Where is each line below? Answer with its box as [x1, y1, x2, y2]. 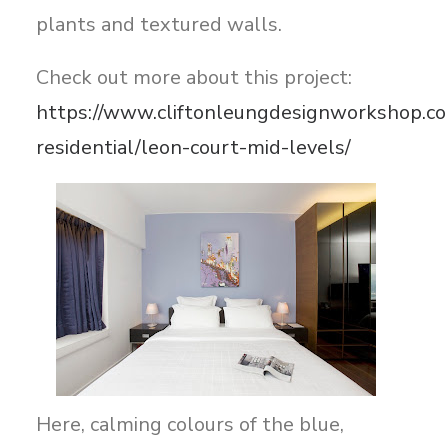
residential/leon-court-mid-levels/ [36, 134, 351, 161]
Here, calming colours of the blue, [36, 411, 344, 438]
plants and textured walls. [36, 11, 282, 38]
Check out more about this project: [36, 64, 352, 91]
